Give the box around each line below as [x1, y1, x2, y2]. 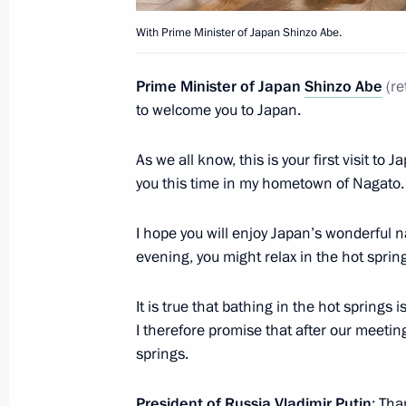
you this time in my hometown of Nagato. [136, 172, 404, 194]
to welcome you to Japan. [136, 99, 301, 121]
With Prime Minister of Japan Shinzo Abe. [136, 24, 342, 41]
